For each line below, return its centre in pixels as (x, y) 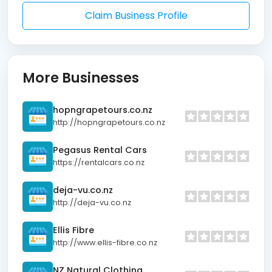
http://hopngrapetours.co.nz (109, 123)
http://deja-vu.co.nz (92, 203)
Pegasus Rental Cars (100, 150)
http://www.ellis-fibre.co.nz (105, 243)
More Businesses (81, 77)
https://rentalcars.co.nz (99, 163)
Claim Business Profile (136, 15)
